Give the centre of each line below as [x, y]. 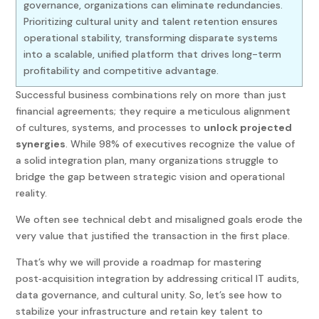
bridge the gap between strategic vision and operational [151, 177]
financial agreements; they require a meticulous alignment [153, 111]
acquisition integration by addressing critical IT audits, [171, 279]
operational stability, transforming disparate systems [151, 38]
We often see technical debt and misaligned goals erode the [159, 220]
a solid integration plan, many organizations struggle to [147, 161]
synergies [41, 144]
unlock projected [248, 128]
